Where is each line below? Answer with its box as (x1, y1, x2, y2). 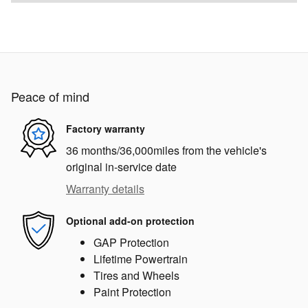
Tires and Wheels (93, 267, 179, 283)
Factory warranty (66, 122, 145, 136)
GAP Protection (93, 234, 169, 250)
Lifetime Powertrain (93, 250, 188, 267)
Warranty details (66, 180, 144, 197)
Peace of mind (11, 87, 89, 105)
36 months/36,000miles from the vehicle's (66, 142, 267, 158)
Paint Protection (93, 283, 171, 300)
